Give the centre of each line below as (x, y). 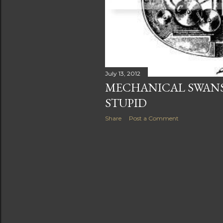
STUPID (126, 103)
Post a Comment (154, 118)
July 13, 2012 (123, 73)
